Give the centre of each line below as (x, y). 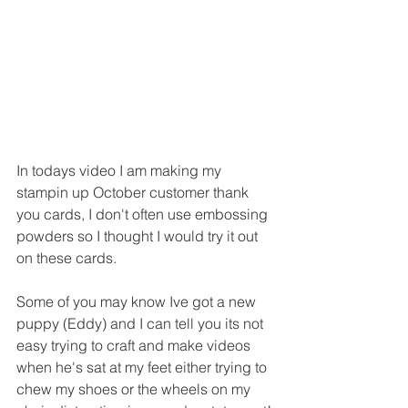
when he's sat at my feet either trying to (143, 367)
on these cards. (66, 257)
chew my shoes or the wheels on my (135, 388)
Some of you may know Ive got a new (138, 301)
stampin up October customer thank (134, 192)
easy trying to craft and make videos (135, 345)
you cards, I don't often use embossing (144, 214)
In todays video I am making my (121, 170)
